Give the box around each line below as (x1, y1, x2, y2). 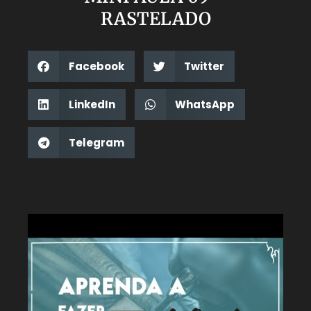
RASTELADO (100, 8, 211, 30)
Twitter (184, 58, 224, 74)
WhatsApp (175, 96, 235, 112)
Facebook (68, 58, 124, 74)
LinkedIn (68, 96, 115, 112)
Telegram (68, 135, 124, 150)
